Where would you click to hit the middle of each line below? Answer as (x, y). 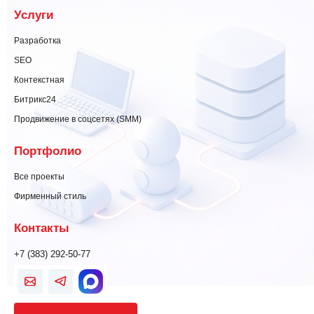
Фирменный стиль (50, 196)
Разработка (37, 40)
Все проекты (39, 176)
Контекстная (39, 80)
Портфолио (48, 150)
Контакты (42, 227)
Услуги (34, 14)
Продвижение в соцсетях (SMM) (78, 119)
